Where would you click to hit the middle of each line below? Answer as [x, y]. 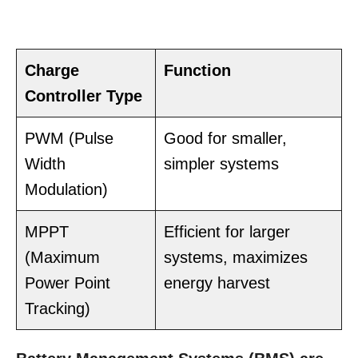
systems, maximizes [236, 258]
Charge [52, 71]
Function [197, 71]
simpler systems [221, 164]
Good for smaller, [225, 139]
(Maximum [62, 258]
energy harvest [217, 283]
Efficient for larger [227, 232]
